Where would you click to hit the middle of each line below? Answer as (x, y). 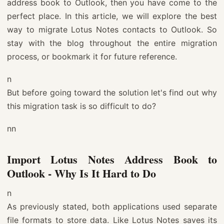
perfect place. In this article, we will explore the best (112, 16)
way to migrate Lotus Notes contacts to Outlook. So (112, 29)
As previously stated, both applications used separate (112, 206)
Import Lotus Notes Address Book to (112, 159)
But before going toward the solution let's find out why (112, 92)
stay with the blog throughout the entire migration (112, 43)
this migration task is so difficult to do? (81, 106)
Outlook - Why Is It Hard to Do (81, 173)
